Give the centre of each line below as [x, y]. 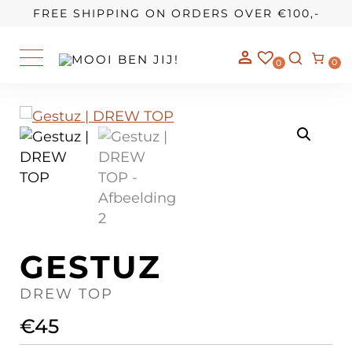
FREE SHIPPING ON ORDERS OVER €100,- [176, 13]
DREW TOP [66, 294]
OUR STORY [68, 13]
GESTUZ [90, 267]
